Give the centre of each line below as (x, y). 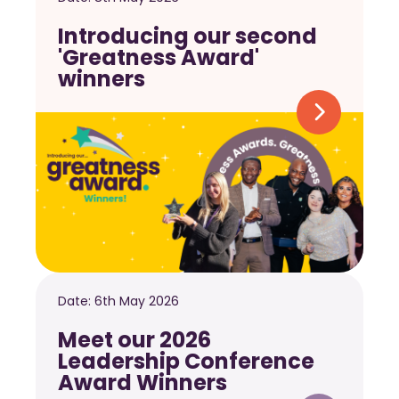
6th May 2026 (137, 301)
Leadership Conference (186, 362)
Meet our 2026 (134, 340)
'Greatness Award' (159, 58)
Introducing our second (187, 37)
